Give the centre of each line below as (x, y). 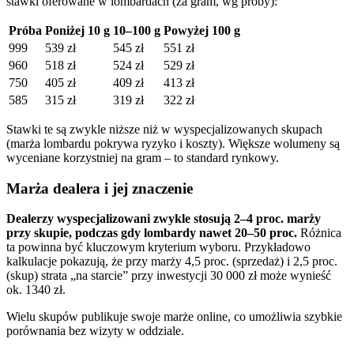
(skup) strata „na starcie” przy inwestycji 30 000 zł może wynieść (169, 276)
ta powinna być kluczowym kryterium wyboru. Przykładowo (158, 247)
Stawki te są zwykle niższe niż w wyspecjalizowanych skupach (164, 129)
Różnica (319, 233)
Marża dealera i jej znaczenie (100, 188)
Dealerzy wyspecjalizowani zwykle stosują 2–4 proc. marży (164, 219)
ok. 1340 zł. (36, 290)
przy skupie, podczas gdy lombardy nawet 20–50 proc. (152, 233)
